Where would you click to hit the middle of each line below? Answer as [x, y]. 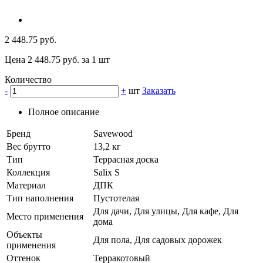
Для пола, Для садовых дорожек [158, 240]
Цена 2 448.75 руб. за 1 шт [57, 60]
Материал [26, 186]
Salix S [107, 173]
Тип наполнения [40, 198]
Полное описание [64, 112]
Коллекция [28, 173]
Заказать [159, 91]
